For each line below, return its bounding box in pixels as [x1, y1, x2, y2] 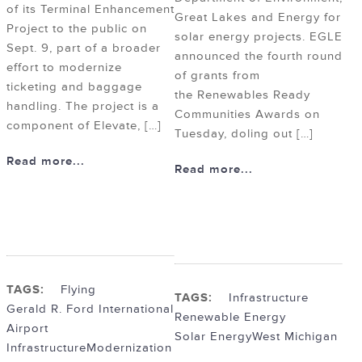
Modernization [86, 340, 172, 356]
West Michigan [252, 329, 338, 345]
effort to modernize [6, 60, 122, 76]
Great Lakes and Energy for [175, 10, 341, 26]
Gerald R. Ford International [6, 301, 174, 318]
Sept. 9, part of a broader [6, 40, 161, 57]
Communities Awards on [175, 107, 320, 123]
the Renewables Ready [175, 87, 310, 103]
